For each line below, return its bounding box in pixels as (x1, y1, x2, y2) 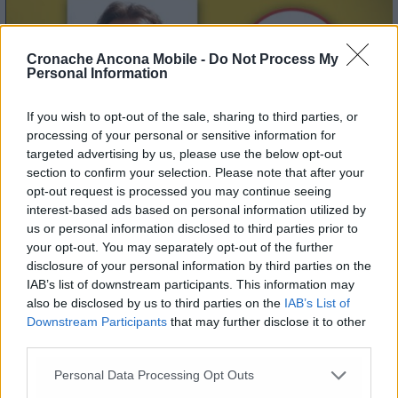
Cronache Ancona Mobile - (27, 51, 209, 67)
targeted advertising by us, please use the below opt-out (27, 146, 342, 161)
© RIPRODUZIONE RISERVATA (5, 294, 227, 314)
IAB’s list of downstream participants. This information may (27, 276, 354, 291)
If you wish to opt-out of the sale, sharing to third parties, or (27, 108, 358, 123)
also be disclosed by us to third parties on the (27, 295, 284, 310)
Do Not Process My (209, 51, 338, 67)
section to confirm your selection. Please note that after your (27, 164, 364, 179)
